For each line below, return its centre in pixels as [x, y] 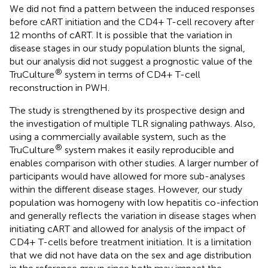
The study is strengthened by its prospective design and [127, 110]
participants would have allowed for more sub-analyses [127, 176]
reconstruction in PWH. [60, 87]
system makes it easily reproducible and [148, 150]
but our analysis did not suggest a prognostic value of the [131, 61]
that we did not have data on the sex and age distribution [130, 255]
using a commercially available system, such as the [118, 136]
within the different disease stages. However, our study [126, 189]
